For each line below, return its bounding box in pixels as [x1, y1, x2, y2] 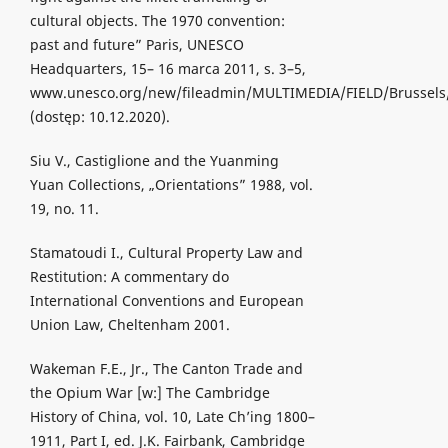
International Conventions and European [29, 291, 304, 311]
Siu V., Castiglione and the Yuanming [29, 151, 279, 171]
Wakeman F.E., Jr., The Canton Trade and [29, 359, 303, 379]
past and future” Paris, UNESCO [29, 35, 244, 55]
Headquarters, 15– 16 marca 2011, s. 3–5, [29, 59, 306, 79]
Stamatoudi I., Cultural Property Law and [29, 243, 303, 263]
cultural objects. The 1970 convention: [29, 11, 285, 31]
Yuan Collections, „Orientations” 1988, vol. [29, 175, 313, 195]
